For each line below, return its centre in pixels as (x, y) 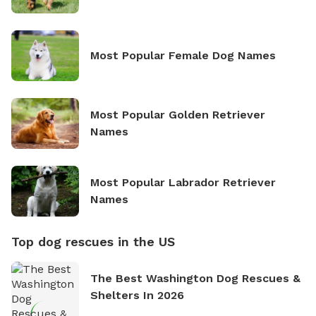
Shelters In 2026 (137, 295)
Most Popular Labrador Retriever (183, 182)
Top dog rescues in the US (93, 241)
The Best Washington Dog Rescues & (195, 278)
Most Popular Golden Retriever (178, 114)
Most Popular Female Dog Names (183, 55)
